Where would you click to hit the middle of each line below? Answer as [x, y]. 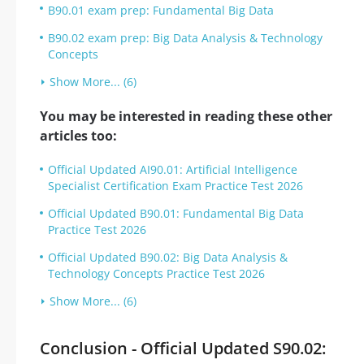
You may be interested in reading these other [186, 117]
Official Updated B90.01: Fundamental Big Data [176, 214]
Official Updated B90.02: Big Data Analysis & [168, 258]
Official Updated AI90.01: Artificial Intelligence [173, 170]
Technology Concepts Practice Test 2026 [156, 274]
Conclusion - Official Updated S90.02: [183, 349]
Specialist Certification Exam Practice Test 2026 [175, 186]
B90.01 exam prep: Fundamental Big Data [161, 11]
